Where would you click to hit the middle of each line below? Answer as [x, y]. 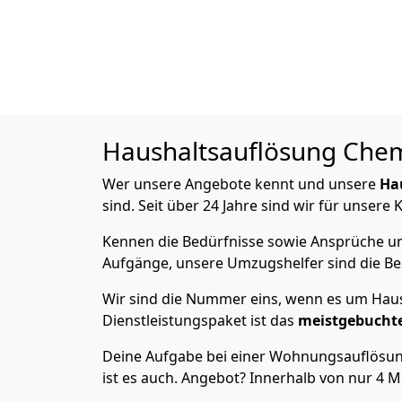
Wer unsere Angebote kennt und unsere [241, 184]
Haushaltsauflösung [223, 151]
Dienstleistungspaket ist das [200, 320]
